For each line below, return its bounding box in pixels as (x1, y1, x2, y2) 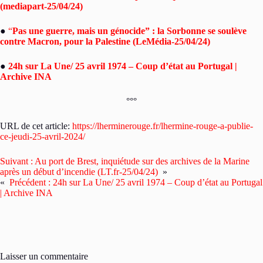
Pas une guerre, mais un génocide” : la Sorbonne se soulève (12, 25, 247, 36)
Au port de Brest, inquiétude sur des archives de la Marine (35, 156, 249, 166)
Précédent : (9, 177, 50, 187)
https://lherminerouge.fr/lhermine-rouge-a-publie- (72, 120, 253, 131)
